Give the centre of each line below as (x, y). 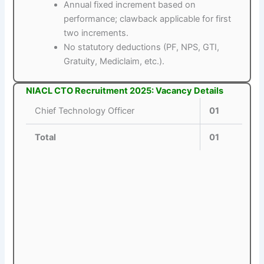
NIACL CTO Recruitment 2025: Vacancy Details (125, 90)
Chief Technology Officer (85, 110)
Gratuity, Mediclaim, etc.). (114, 61)
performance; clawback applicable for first (148, 19)
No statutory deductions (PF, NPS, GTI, (142, 47)
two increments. (96, 33)
